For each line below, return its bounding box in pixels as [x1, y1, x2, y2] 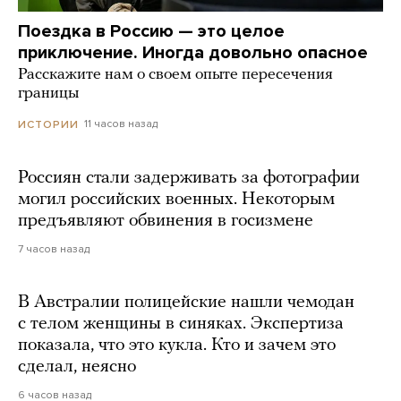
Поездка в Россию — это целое [18, 21, 285, 43]
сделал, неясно [18, 357, 136, 376]
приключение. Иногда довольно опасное [18, 42, 368, 64]
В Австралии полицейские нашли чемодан [18, 293, 354, 311]
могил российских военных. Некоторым [18, 190, 335, 209]
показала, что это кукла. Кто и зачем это [18, 336, 336, 354]
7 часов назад [18, 242, 90, 255]
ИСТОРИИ [18, 117, 79, 131]
